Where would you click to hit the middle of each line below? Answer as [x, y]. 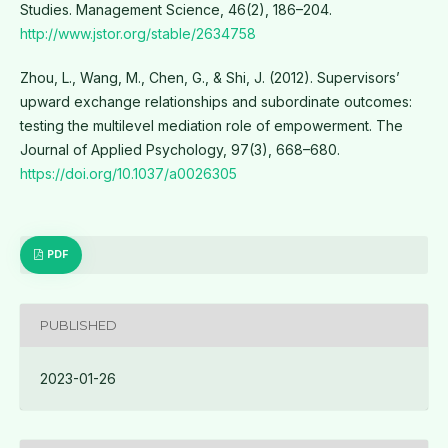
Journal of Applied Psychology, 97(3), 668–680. [179, 149]
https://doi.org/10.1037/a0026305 [128, 173]
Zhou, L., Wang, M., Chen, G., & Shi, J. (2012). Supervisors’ [209, 77]
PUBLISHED [78, 325]
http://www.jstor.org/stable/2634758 [137, 33]
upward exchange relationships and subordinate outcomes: [215, 101]
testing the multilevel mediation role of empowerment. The [211, 125]
